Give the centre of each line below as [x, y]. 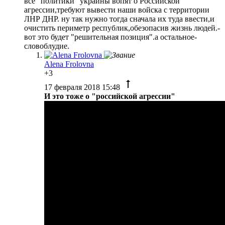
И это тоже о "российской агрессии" [110, 96]
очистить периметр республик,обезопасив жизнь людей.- [122, 28]
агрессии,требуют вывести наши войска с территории [117, 10]
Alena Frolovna [69, 64]
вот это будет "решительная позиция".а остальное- [110, 37]
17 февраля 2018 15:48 [83, 87]
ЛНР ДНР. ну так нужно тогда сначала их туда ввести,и [119, 19]
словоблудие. [47, 46]
